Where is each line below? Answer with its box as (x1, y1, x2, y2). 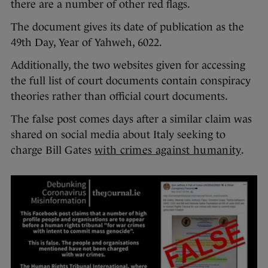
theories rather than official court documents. (11, 90, 230, 102)
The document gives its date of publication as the (11, 20, 244, 33)
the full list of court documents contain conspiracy (11, 74, 251, 87)
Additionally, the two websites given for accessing (11, 59, 245, 71)
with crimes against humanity (95, 144, 242, 156)
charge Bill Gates (11, 144, 95, 156)
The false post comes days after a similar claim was (11, 112, 252, 125)
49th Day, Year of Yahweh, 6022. (11, 36, 165, 48)
